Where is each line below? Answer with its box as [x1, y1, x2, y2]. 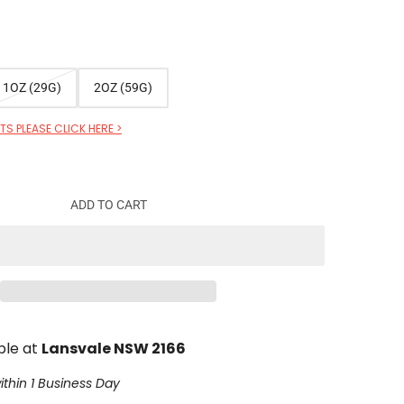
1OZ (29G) [3, 80, 61, 96]
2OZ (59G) [94, 80, 152, 96]
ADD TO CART [69, 197, 147, 213]
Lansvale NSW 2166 [41, 337, 186, 359]
